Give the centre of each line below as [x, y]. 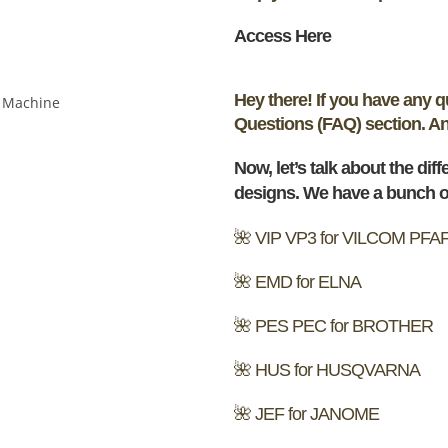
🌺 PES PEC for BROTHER [333, 325]
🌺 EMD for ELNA [297, 281]
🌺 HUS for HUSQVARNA [327, 369]
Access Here [284, 35]
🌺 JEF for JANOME [306, 413]
